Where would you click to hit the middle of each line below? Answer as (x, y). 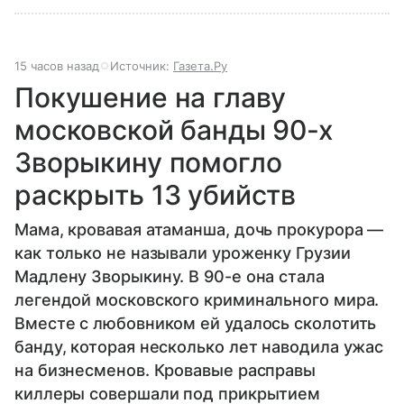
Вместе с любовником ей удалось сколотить (196, 323)
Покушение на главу (151, 97)
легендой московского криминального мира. (197, 299)
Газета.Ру (200, 65)
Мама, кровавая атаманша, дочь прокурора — (199, 229)
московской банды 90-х (174, 129)
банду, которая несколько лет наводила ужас (199, 346)
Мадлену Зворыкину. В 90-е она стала (170, 276)
